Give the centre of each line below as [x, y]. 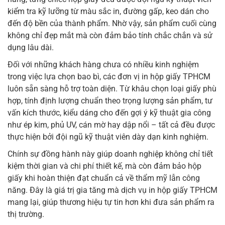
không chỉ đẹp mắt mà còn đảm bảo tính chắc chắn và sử [110, 36]
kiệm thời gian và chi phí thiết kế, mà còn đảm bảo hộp [104, 166]
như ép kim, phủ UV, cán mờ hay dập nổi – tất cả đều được [111, 125]
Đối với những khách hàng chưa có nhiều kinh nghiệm [103, 65]
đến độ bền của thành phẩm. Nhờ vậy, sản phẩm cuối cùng [112, 24]
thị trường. [26, 214]
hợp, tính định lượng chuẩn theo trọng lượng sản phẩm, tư [110, 101]
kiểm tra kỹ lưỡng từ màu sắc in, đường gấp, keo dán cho [108, 12]
